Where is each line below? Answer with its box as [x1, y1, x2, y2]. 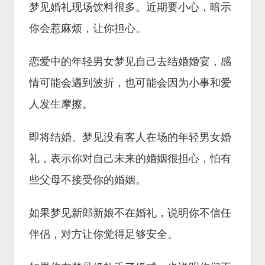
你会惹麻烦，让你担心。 [29, 22, 146, 34]
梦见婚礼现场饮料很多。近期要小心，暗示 [29, 1, 231, 13]
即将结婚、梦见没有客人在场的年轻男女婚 [29, 131, 231, 143]
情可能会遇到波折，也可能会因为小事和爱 [29, 77, 231, 89]
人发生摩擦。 [29, 98, 93, 110]
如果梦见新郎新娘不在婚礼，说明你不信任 [29, 207, 231, 219]
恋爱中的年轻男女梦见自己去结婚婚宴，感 [29, 56, 231, 67]
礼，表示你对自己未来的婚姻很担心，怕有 [29, 153, 231, 164]
